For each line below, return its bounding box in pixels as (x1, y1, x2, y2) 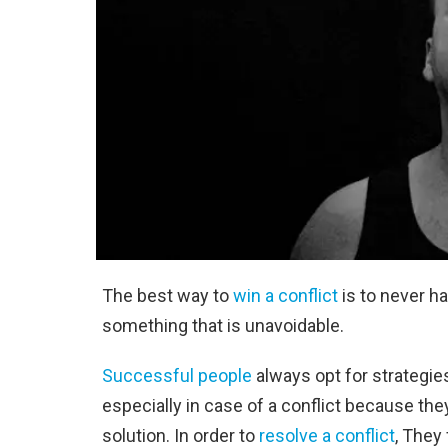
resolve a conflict (259, 425, 395, 446)
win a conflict (233, 285, 338, 306)
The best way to (102, 285, 233, 306)
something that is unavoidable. (102, 315, 344, 336)
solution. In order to (102, 425, 259, 446)
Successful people (102, 365, 252, 386)
